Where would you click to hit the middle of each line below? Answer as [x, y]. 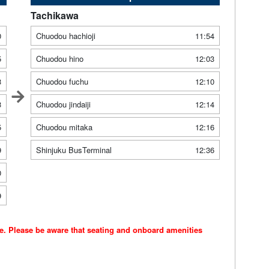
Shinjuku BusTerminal [74, 150]
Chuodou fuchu [62, 82]
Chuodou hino [59, 59]
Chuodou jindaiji [63, 104]
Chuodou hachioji [65, 36]
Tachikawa [54, 16]
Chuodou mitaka [64, 127]
